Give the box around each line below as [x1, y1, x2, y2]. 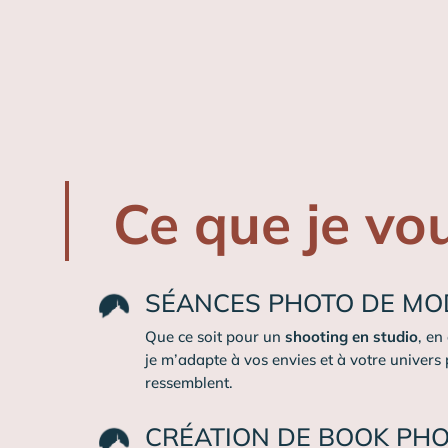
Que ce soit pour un [145, 327, 286, 347]
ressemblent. [145, 373, 234, 393]
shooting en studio [285, 327, 419, 347]
